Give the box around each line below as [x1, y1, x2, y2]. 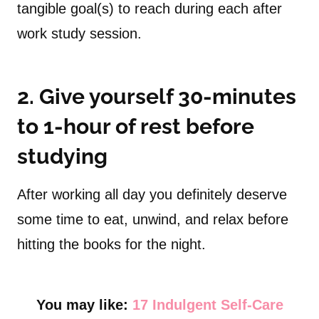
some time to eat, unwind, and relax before [17, 211, 288, 228]
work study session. [17, 26, 142, 42]
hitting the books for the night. [17, 236, 206, 253]
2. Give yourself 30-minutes [17, 84, 296, 110]
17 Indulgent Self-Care [132, 297, 283, 313]
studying [17, 144, 108, 169]
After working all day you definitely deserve [17, 187, 287, 203]
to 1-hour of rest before [17, 114, 254, 140]
